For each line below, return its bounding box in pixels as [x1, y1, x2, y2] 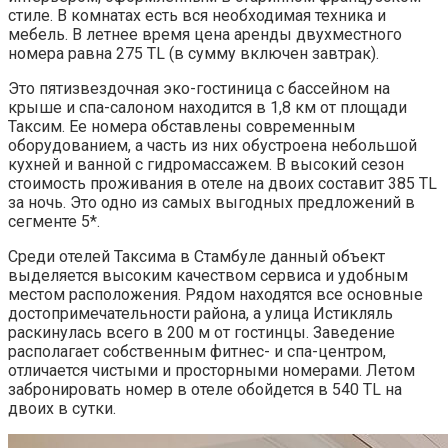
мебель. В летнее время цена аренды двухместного [8, 25, 402, 45]
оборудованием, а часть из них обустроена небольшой [8, 136, 417, 156]
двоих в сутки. [8, 399, 116, 419]
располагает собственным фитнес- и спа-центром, [8, 342, 386, 362]
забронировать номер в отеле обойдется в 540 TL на [8, 380, 402, 400]
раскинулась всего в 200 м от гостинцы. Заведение [8, 323, 395, 343]
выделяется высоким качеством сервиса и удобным [8, 266, 408, 286]
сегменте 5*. [8, 212, 100, 232]
